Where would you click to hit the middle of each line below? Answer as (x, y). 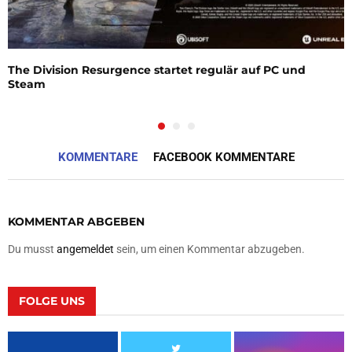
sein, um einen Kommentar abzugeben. (209, 249)
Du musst (32, 249)
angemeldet (85, 249)
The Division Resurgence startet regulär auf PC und (157, 70)
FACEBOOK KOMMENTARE (224, 157)
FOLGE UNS (52, 301)
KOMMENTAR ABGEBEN (76, 221)
